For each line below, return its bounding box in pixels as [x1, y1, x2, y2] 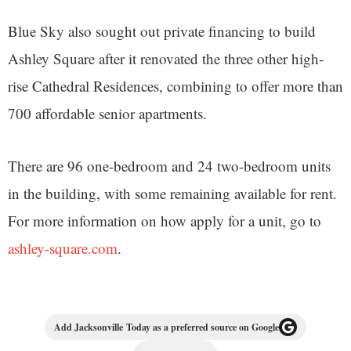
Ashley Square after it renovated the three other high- [8, 49, 324, 69]
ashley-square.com [8, 238, 118, 259]
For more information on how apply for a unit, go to [8, 211, 321, 231]
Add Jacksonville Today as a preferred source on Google [54, 320, 279, 335]
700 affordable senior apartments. [8, 103, 207, 124]
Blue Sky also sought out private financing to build [8, 21, 316, 42]
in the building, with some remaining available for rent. [8, 183, 337, 204]
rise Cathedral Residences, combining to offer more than [8, 76, 343, 96]
